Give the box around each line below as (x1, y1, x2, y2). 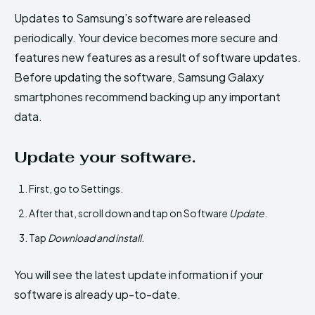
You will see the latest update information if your (14, 266, 263, 282)
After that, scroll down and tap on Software (29, 206, 228, 219)
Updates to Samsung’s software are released (14, 10, 250, 25)
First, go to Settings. (29, 181, 123, 195)
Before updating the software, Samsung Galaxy (14, 69, 264, 84)
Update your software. (14, 146, 195, 167)
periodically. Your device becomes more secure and (14, 30, 278, 45)
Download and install (48, 231, 141, 244)
